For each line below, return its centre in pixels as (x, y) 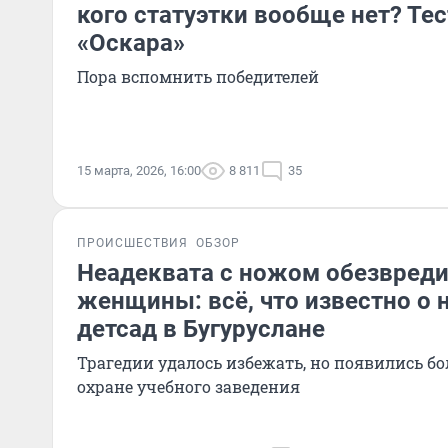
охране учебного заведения (188, 386)
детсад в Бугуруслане (201, 329)
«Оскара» (131, 43)
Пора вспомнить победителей (198, 76)
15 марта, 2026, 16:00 (139, 170)
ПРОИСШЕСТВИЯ (132, 243)
